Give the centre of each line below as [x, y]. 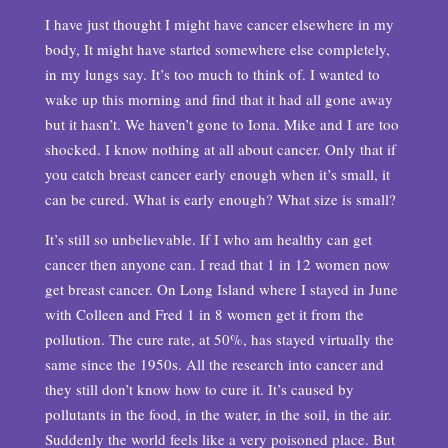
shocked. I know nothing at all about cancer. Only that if [220, 149]
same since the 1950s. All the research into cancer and [214, 364]
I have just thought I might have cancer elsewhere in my [219, 24]
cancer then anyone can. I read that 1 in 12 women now [217, 264]
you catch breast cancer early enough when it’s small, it [217, 174]
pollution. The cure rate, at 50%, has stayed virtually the [219, 339]
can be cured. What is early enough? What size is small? [220, 199]
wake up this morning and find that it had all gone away [218, 99]
